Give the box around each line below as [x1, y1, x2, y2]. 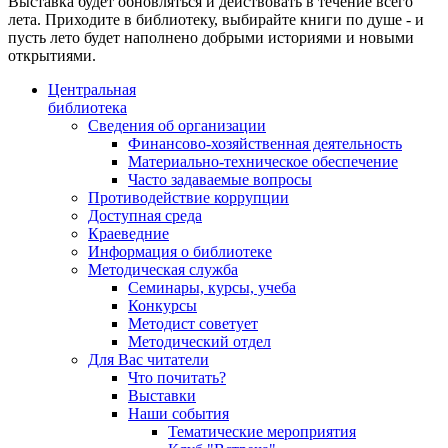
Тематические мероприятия [168, 422, 356, 440]
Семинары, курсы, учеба [128, 278, 296, 296]
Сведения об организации [88, 116, 266, 134]
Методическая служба [88, 260, 238, 278]
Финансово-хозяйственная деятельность [128, 134, 402, 152]
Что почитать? [128, 368, 226, 386]
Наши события [128, 404, 229, 422]
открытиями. [8, 46, 96, 64]
